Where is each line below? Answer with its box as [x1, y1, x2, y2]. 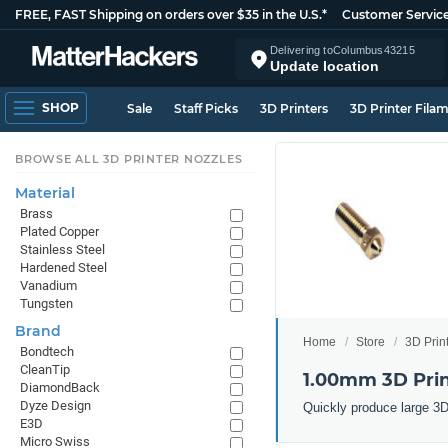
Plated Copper [20, 224, 99, 239]
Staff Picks [174, 101, 238, 116]
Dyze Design [20, 398, 91, 413]
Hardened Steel [20, 260, 107, 275]
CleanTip [20, 362, 70, 377]
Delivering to [270, 43, 333, 56]
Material [15, 184, 75, 202]
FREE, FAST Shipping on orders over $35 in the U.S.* [15, 7, 327, 22]
